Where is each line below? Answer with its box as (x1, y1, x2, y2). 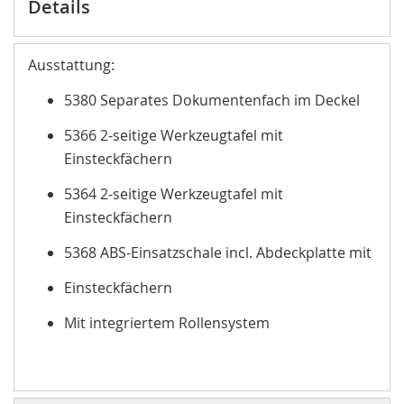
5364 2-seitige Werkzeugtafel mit (64, 183, 283, 204)
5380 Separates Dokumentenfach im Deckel (64, 89, 360, 110)
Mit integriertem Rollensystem (64, 312, 270, 333)
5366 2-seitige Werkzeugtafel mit (64, 124, 283, 145)
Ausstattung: (28, 54, 115, 75)
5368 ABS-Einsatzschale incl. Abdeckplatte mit (64, 242, 372, 262)
